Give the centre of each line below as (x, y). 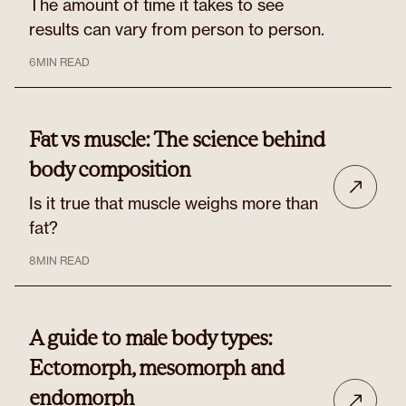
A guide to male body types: (150, 338)
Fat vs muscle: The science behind (177, 139)
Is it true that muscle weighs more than (174, 203)
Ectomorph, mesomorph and (156, 367)
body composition (110, 169)
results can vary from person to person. (177, 29)
